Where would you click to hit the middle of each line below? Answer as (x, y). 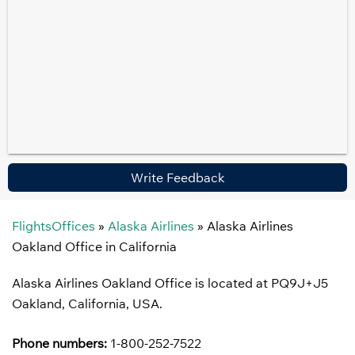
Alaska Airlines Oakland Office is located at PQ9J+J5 (170, 283)
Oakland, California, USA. (87, 303)
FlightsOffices (53, 226)
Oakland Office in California (94, 246)
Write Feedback (177, 177)
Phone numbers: (59, 343)
